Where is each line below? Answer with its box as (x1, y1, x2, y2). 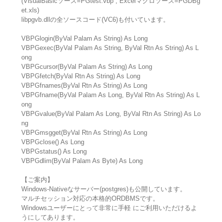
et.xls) (21, 6, 39, 14)
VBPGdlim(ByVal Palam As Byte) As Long (21, 157, 143, 165)
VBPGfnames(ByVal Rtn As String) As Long (21, 82, 147, 90)
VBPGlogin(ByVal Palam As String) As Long (21, 35, 148, 43)
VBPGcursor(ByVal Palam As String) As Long (21, 63, 152, 71)
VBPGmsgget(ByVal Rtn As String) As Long (21, 129, 147, 137)
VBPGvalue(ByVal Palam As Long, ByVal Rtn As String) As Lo (21, 110, 201, 118)
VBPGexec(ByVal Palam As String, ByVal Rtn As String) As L (21, 44, 199, 52)
